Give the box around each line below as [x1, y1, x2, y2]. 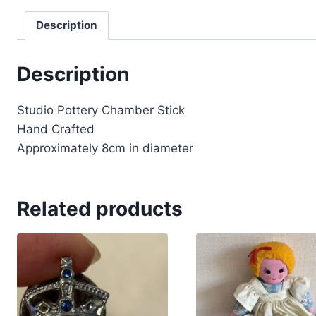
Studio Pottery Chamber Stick [17, 103, 185, 118]
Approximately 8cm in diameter [17, 141, 193, 156]
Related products [17, 197, 183, 221]
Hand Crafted [17, 122, 95, 137]
